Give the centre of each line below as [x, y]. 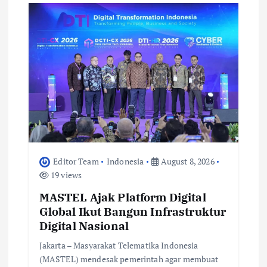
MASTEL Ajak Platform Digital [122, 197]
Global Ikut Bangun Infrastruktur [133, 211]
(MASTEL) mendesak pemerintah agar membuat [129, 259]
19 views [65, 175]
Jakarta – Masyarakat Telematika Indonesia [119, 245]
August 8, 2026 [187, 161]
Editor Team [76, 161]
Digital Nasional [84, 225]
